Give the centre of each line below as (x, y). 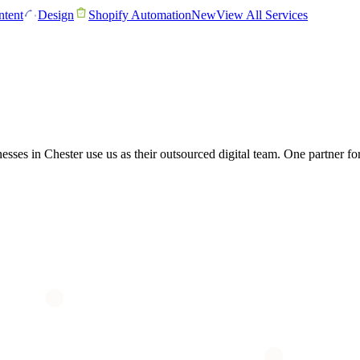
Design (56, 15)
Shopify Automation (140, 15)
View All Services (262, 15)
